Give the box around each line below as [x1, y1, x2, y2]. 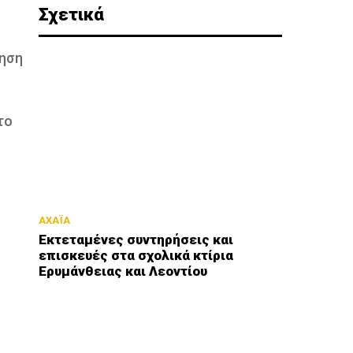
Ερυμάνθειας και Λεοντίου [39, 263, 208, 280]
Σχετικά [39, 5, 105, 25]
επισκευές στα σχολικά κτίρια [39, 247, 234, 264]
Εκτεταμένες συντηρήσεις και [39, 232, 234, 248]
